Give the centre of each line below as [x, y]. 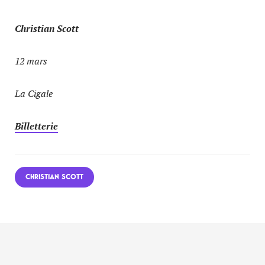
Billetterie [36, 126]
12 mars [31, 61]
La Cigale [34, 94]
